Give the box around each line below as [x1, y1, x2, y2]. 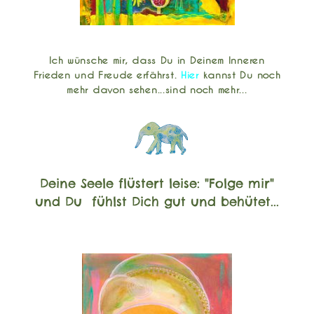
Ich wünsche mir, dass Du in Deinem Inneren [49, 54, 265, 67]
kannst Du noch [198, 69, 281, 81]
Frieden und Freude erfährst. [33, 69, 181, 81]
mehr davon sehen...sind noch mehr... [67, 83, 247, 96]
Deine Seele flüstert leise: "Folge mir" [40, 175, 274, 192]
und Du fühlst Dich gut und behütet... [35, 193, 279, 210]
